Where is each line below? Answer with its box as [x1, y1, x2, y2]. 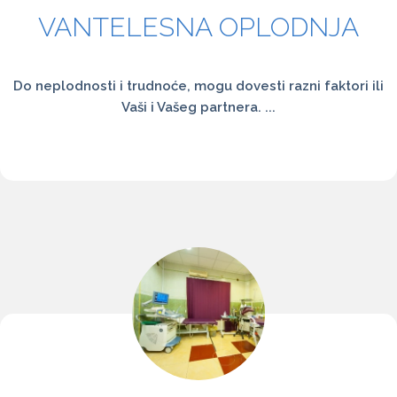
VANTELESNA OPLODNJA [38, 11, 359, 43]
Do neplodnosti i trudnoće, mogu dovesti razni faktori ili [13, 77, 384, 94]
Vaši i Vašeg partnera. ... [121, 98, 276, 115]
